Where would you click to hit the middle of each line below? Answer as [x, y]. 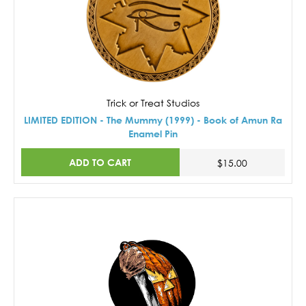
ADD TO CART [100, 163]
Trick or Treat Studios [153, 103]
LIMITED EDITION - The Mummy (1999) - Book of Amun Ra [153, 120]
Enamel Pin [153, 134]
